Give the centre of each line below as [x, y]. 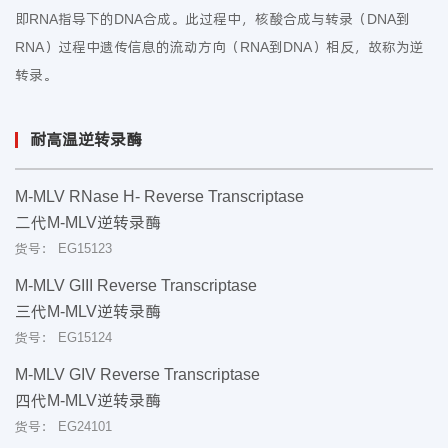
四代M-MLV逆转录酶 [88, 400]
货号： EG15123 [63, 248]
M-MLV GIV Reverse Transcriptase [137, 374]
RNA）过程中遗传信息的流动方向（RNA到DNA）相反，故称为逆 [219, 47]
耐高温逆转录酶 [86, 139]
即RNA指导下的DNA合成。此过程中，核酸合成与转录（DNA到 [212, 19]
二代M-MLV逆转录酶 [88, 222]
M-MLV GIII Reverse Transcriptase [136, 285]
